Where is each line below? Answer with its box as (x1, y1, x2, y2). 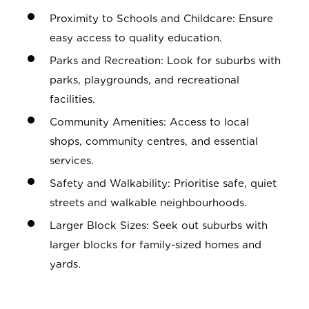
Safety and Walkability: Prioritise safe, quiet (50, 177, 277, 190)
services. (50, 154, 94, 168)
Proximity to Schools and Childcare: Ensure (50, 12, 273, 26)
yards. (50, 258, 81, 271)
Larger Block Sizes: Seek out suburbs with (50, 219, 268, 232)
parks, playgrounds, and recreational (50, 74, 239, 87)
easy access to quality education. (50, 32, 222, 45)
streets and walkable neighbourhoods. (50, 197, 247, 210)
